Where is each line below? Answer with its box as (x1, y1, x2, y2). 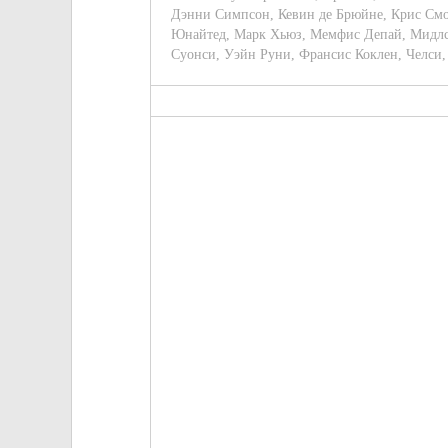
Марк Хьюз (234, 27, 302, 43)
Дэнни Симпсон (171, 7, 270, 23)
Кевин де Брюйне (278, 7, 383, 23)
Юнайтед (171, 27, 226, 43)
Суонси (171, 47, 216, 63)
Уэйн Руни (224, 47, 291, 63)
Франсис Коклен (299, 47, 398, 63)
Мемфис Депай (310, 27, 402, 43)
